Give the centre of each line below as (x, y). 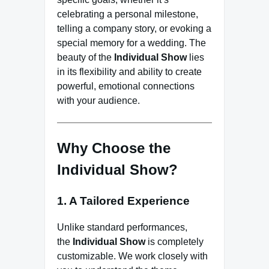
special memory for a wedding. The (131, 43)
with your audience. (98, 100)
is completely (174, 242)
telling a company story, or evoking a (134, 28)
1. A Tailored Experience (123, 201)
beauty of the (86, 57)
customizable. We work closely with (132, 256)
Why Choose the (114, 148)
